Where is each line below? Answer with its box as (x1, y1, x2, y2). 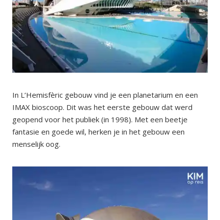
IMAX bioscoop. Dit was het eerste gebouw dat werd (12, 102, 192, 112)
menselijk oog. (12, 139, 60, 149)
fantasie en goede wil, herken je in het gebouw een (12, 127, 185, 137)
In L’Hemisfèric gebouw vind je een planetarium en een (12, 90, 198, 100)
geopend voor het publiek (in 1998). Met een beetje (12, 114, 188, 125)
